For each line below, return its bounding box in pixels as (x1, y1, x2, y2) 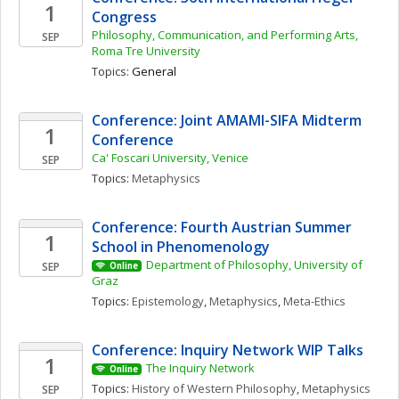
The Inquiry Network (145, 360, 257, 376)
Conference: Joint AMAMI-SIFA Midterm (92, 110, 362, 130)
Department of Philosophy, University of (145, 256, 362, 273)
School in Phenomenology (92, 237, 270, 256)
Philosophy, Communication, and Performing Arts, (92, 27, 358, 43)
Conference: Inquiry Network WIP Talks (92, 340, 367, 360)
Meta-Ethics (283, 293, 346, 309)
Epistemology (132, 293, 204, 309)
